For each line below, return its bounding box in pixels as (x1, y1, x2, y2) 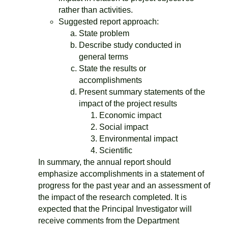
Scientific (99, 146, 132, 155)
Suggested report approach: (59, 17, 159, 26)
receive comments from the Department (38, 216, 179, 225)
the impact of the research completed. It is (38, 193, 187, 202)
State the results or (79, 64, 146, 73)
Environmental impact (99, 134, 178, 143)
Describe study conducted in (79, 41, 181, 49)
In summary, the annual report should (38, 158, 171, 166)
